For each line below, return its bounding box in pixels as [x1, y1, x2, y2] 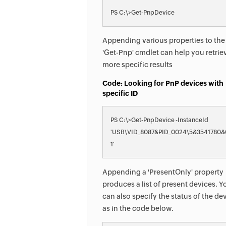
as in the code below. [102, 204, 174, 212]
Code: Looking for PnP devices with [102, 79, 223, 87]
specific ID [102, 89, 138, 97]
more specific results [102, 61, 173, 69]
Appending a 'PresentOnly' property [102, 168, 223, 176]
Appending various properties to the [102, 36, 225, 44]
